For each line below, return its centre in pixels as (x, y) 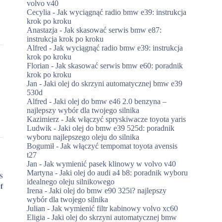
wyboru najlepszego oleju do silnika (83, 137)
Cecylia (39, 12)
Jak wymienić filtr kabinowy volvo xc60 (115, 208)
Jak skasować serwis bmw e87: (113, 30)
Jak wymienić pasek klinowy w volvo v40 (110, 164)
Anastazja (42, 30)
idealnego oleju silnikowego (71, 181)
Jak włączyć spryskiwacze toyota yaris (126, 119)
